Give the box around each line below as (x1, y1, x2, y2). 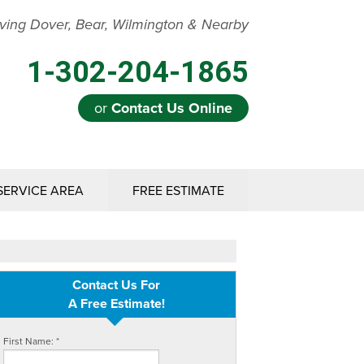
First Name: (3, 334, 56, 348)
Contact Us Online (111, 97, 232, 119)
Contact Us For (72, 275, 160, 294)
